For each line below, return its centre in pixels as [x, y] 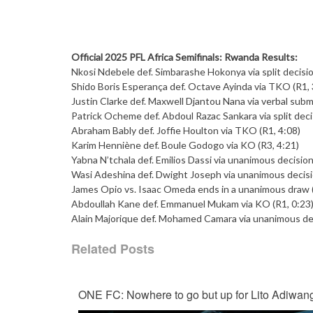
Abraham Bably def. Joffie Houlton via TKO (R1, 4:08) [186, 130]
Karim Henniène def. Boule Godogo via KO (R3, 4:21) [185, 145]
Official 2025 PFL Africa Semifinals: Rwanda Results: [184, 57]
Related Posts [113, 249]
